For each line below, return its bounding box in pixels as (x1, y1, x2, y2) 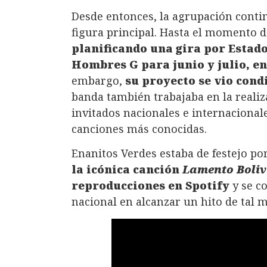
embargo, (72, 73, 125, 88)
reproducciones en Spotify (72, 178, 229, 193)
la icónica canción (72, 162, 182, 177)
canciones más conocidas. (72, 121, 207, 136)
